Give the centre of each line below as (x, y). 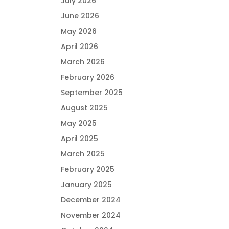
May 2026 (79, 31)
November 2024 (91, 215)
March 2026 (83, 62)
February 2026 (88, 77)
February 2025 (88, 169)
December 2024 (91, 200)
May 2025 (79, 123)
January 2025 (87, 185)
